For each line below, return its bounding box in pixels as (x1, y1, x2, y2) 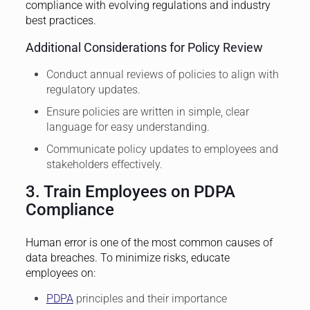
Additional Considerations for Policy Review (25, 39, 263, 55)
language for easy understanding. (46, 120, 210, 134)
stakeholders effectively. (46, 157, 163, 171)
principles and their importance (73, 291, 227, 305)
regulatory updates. (46, 82, 140, 96)
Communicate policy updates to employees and (46, 142, 278, 156)
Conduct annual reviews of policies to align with (46, 67, 279, 81)
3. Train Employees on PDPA (25, 181, 235, 201)
